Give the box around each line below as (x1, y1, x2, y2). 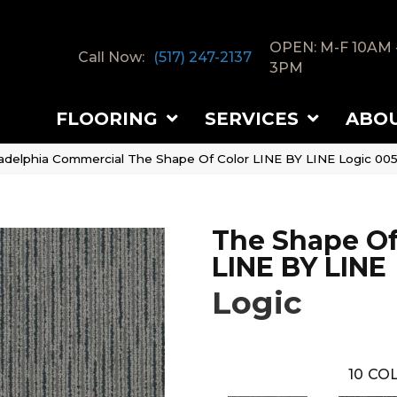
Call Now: (77, 49, 144, 66)
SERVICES (205, 107, 299, 129)
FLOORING (56, 107, 158, 129)
